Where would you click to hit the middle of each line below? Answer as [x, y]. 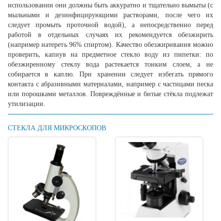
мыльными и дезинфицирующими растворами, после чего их [110, 15]
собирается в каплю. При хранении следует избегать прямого [110, 74]
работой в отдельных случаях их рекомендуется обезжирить [110, 35]
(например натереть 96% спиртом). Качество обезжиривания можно [110, 45]
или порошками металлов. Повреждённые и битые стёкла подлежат [110, 94]
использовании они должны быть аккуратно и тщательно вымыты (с [110, 5]
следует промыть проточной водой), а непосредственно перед [110, 25]
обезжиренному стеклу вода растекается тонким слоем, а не [110, 65]
